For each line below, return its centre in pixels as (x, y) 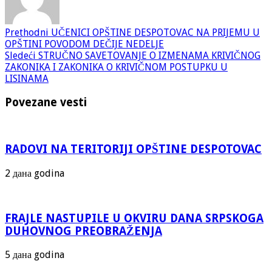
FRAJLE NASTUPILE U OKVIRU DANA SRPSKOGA (134, 218)
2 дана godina (35, 173)
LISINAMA (27, 79)
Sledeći (20, 56)
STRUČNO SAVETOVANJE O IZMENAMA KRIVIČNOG (148, 56)
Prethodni (27, 33)
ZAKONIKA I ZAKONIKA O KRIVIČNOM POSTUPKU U (116, 67)
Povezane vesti (46, 102)
